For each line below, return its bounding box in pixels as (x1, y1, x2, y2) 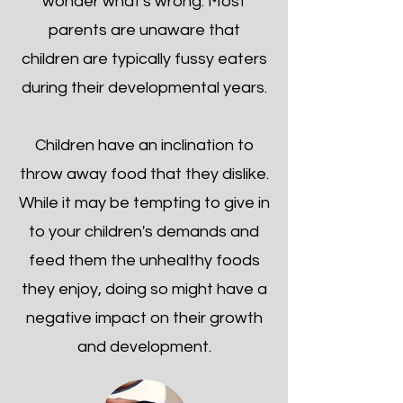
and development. (76, 338, 211, 355)
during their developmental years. (21, 79, 267, 96)
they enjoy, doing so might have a (21, 281, 267, 298)
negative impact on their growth (25, 309, 263, 327)
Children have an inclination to (34, 137, 254, 154)
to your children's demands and (29, 223, 259, 240)
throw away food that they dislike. (19, 166, 269, 183)
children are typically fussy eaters (21, 50, 267, 67)
